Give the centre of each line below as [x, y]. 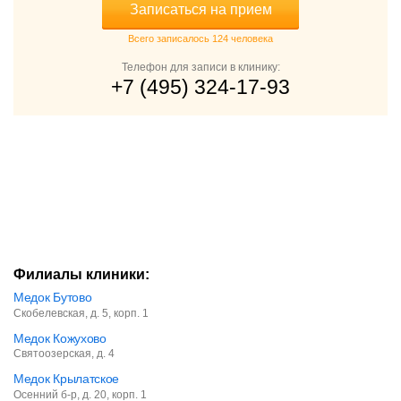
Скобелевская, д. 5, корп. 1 [81, 313]
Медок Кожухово [60, 338]
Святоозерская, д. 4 [64, 354]
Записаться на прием [200, 10]
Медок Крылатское [67, 379]
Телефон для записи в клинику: [200, 68]
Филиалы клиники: [81, 275]
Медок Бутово [53, 298]
